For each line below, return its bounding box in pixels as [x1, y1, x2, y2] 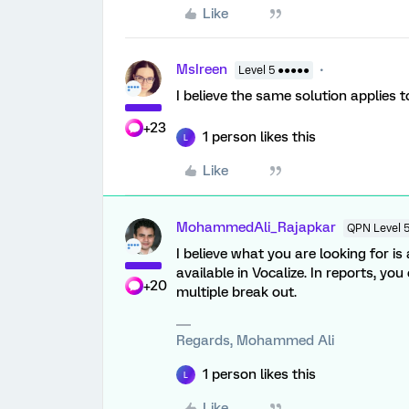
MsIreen [176, 61, 227, 78]
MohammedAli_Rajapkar [176, 219, 336, 236]
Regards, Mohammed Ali [176, 332, 334, 349]
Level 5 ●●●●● [238, 64, 309, 77]
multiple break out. [176, 284, 297, 300]
